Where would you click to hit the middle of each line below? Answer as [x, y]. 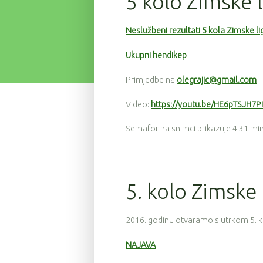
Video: [138, 104]
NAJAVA [141, 245]
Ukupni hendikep [156, 55]
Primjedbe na [151, 80]
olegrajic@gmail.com [217, 80]
